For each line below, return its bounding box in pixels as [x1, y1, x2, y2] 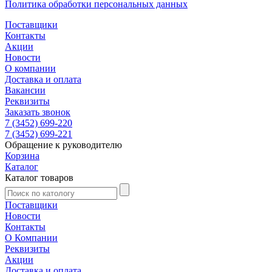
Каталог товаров [5, 172, 73, 183]
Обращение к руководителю [5, 139, 122, 150]
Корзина [5, 150, 39, 161]
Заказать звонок [5, 106, 70, 117]
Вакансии [5, 84, 46, 95]
